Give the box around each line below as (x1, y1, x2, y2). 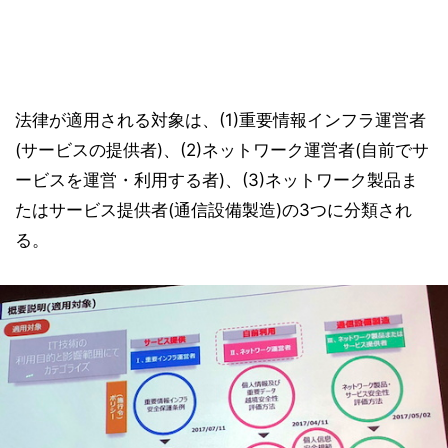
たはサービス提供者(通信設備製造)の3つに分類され (15, 199, 412, 220)
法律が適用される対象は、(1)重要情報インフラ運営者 (15, 109, 426, 130)
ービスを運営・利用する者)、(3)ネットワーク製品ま (15, 169, 418, 190)
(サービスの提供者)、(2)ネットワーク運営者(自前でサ (15, 139, 429, 160)
